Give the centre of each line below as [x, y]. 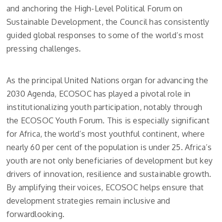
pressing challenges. [44, 49]
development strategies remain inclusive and [88, 201]
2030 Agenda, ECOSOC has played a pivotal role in [99, 94]
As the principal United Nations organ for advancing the [108, 81]
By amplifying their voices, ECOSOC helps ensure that [105, 188]
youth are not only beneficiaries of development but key [110, 161]
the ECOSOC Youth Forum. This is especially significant [108, 121]
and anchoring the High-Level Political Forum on [95, 9]
